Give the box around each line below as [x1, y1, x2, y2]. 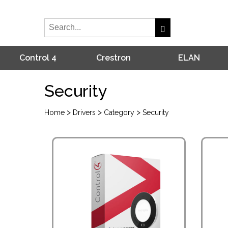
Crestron [96, 53, 131, 63]
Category [104, 108, 134, 117]
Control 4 [19, 53, 56, 63]
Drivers [73, 108, 96, 117]
